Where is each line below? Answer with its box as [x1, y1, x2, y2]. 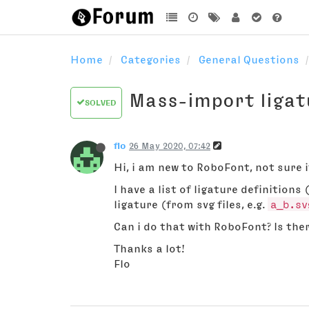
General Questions [199, 54, 299, 65]
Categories [121, 54, 181, 65]
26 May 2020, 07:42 [129, 141, 210, 150]
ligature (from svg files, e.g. [114, 199, 268, 210]
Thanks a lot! [114, 243, 185, 254]
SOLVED [85, 99, 116, 107]
